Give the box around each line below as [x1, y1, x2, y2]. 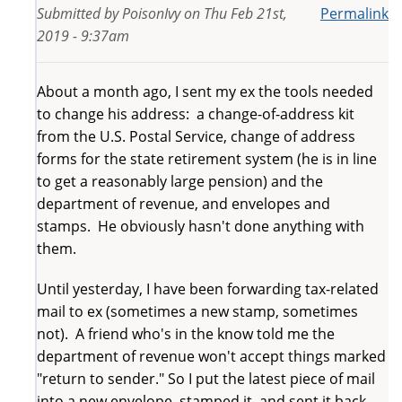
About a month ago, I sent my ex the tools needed [37, 81, 373, 101]
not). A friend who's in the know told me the [37, 323, 335, 344]
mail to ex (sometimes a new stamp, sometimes [37, 301, 358, 321]
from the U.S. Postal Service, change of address [37, 126, 355, 146]
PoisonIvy [122, 3, 180, 23]
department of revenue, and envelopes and [37, 193, 330, 214]
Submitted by [37, 3, 122, 23]
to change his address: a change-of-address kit [37, 103, 354, 124]
